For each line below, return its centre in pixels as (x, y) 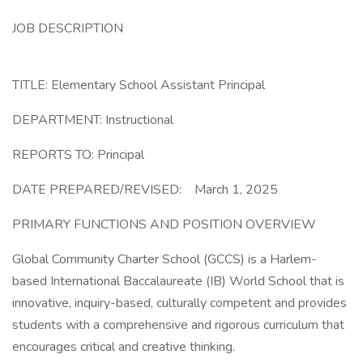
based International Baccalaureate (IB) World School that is (178, 281)
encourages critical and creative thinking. (125, 347)
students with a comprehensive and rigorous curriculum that (178, 325)
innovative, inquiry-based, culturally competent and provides (179, 303)
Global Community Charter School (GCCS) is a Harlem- (164, 259)
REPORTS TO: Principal (78, 155)
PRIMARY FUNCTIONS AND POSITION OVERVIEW (164, 224)
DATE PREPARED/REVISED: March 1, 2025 (145, 190)
